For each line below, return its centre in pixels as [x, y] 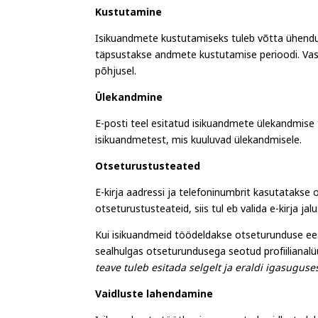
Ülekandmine [129, 100]
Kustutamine [129, 15]
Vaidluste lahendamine [154, 297]
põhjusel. [116, 74]
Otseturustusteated [148, 169]
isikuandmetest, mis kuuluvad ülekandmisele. [199, 143]
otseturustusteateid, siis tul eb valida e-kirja [197, 212]
